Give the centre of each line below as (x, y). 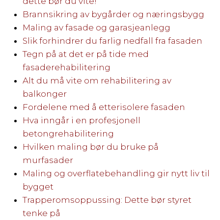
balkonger (44, 94)
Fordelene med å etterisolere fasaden (104, 107)
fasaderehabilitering (66, 67)
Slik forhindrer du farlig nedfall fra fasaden (112, 41)
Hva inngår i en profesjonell (81, 120)
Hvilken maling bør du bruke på (90, 147)
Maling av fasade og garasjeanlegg (96, 27)
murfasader (48, 160)
